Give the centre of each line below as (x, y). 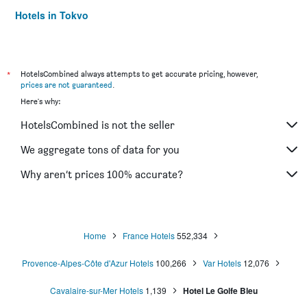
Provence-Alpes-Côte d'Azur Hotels (87, 263)
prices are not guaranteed (66, 85)
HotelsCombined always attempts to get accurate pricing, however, (139, 74)
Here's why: (40, 101)
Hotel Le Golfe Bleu (220, 291)
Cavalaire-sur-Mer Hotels (96, 290)
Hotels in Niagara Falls (68, 34)
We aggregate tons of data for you (100, 149)
